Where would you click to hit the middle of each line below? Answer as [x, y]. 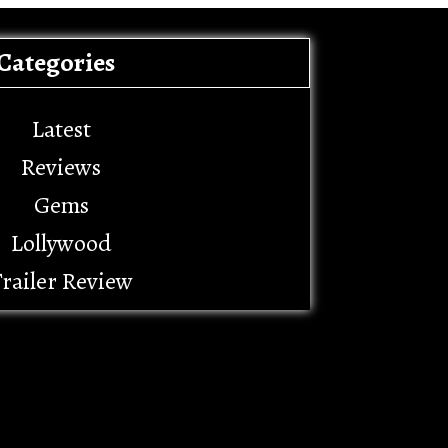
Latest [61, 129]
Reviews [61, 167]
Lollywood [61, 243]
